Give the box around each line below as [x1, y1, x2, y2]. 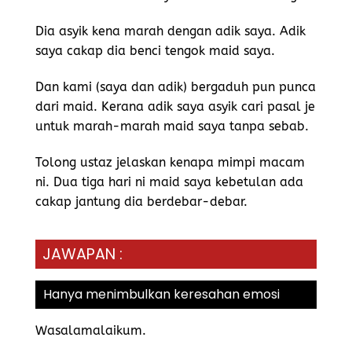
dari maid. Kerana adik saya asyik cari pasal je [35, 98, 315, 114]
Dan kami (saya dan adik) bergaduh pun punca [35, 79, 316, 94]
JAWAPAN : [42, 243, 123, 265]
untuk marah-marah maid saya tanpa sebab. [35, 118, 313, 134]
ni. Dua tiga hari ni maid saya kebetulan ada [35, 174, 303, 189]
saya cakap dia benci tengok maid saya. [35, 43, 279, 59]
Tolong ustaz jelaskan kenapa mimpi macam [35, 154, 305, 170]
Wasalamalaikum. [35, 322, 150, 338]
